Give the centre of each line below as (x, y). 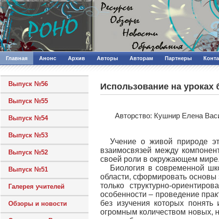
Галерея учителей (36, 186)
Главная (17, 58)
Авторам (141, 58)
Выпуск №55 (28, 101)
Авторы (107, 58)
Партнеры (178, 58)
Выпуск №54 (28, 118)
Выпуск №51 (28, 169)
